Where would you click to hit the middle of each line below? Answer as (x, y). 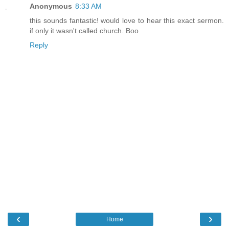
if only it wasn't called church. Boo (84, 31)
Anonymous (51, 6)
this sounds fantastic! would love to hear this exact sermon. (127, 21)
